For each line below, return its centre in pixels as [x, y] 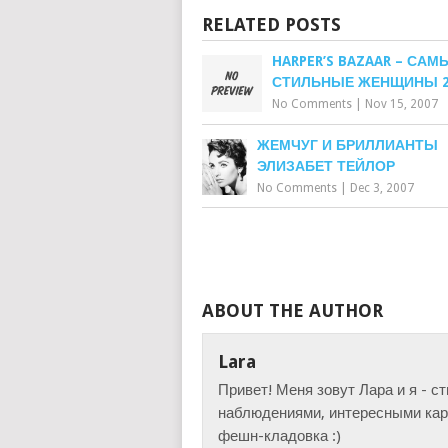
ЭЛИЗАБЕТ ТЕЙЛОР [326, 166]
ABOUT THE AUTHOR [292, 310]
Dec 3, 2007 [382, 188]
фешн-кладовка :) [279, 436]
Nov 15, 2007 [401, 104]
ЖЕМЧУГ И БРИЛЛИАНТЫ [347, 145]
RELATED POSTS [271, 24]
